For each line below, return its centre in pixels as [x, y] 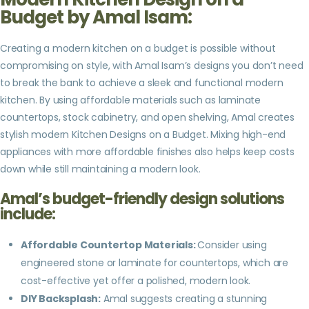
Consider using [232, 245]
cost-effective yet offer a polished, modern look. [136, 280]
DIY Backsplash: [61, 298]
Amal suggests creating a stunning [184, 298]
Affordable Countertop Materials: [109, 245]
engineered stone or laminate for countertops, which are [154, 262]
